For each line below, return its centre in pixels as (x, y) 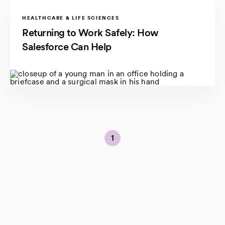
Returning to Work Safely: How (90, 33)
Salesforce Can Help (67, 47)
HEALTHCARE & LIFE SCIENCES (71, 18)
